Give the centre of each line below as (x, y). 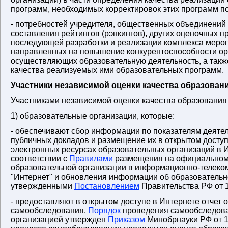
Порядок (104, 210)
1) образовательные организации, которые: (93, 116)
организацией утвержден (59, 220)
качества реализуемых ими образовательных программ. (117, 70)
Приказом (126, 220)
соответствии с (40, 159)
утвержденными (42, 186)
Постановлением (107, 186)
